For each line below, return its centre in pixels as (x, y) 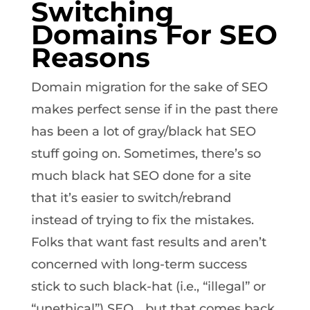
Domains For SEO (154, 34)
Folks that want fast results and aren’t (148, 242)
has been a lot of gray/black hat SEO (143, 131)
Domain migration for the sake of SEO (149, 87)
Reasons (90, 57)
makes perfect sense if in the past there (154, 109)
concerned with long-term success (139, 264)
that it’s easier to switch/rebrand (131, 198)
